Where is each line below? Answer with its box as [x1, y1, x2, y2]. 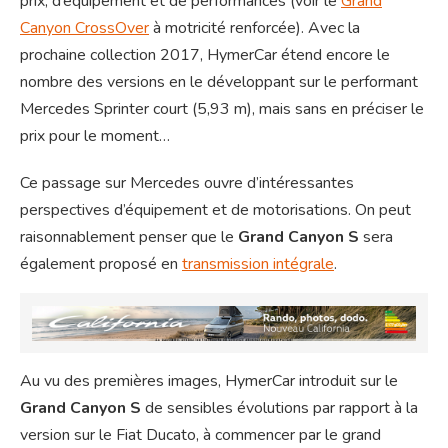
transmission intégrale [182, 253, 334, 276]
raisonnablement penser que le [20, 226, 238, 249]
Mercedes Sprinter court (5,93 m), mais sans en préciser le [20, 98, 424, 121]
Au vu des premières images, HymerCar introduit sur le [20, 370, 398, 393]
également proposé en [20, 253, 182, 276]
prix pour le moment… [20, 125, 170, 148]
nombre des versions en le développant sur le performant [20, 71, 418, 94]
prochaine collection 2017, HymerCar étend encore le [20, 44, 390, 67]
